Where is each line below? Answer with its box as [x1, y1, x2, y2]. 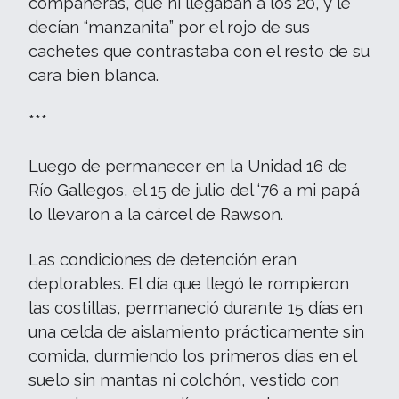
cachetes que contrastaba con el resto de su [28, 42, 370, 61]
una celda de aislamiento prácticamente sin [28, 322, 364, 341]
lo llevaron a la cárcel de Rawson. [28, 205, 283, 224]
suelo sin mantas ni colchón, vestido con [28, 370, 339, 389]
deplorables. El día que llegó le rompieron [28, 274, 349, 293]
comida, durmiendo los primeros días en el [28, 346, 356, 365]
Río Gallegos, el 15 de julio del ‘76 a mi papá [28, 181, 360, 199]
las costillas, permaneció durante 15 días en [28, 298, 362, 317]
